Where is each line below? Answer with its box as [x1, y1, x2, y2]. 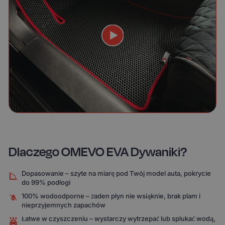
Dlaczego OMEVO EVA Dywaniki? [9, 143, 187, 162]
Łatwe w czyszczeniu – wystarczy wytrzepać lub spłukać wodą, [22, 214, 216, 222]
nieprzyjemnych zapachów [22, 201, 106, 209]
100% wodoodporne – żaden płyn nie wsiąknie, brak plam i [22, 192, 201, 200]
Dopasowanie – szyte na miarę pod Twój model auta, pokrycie [22, 169, 211, 178]
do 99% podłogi [22, 178, 71, 187]
